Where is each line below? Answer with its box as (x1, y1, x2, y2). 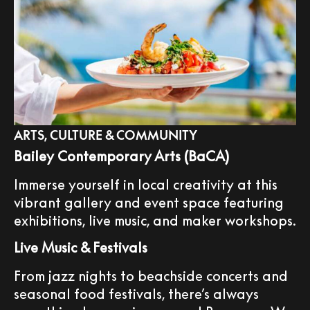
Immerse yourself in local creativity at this (14, 175, 277, 192)
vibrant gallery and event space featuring (14, 193, 284, 210)
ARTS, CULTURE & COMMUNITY (14, 127, 197, 143)
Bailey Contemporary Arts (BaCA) (14, 147, 229, 164)
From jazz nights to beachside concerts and (14, 266, 288, 284)
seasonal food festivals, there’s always (14, 284, 259, 302)
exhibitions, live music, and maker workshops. (14, 211, 296, 228)
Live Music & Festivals (14, 238, 147, 255)
